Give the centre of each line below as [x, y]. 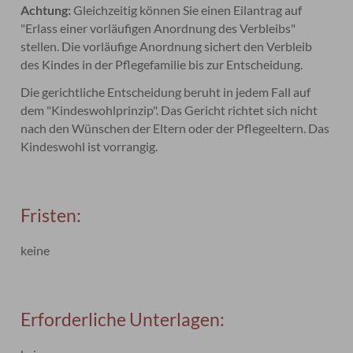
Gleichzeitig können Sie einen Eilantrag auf [187, 10]
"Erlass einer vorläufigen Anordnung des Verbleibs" [158, 28]
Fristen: [51, 215]
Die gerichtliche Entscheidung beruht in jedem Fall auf [166, 92]
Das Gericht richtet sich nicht [240, 110]
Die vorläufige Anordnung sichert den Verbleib [187, 46]
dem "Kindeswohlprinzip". [91, 110]
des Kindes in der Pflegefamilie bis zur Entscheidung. [162, 64]
